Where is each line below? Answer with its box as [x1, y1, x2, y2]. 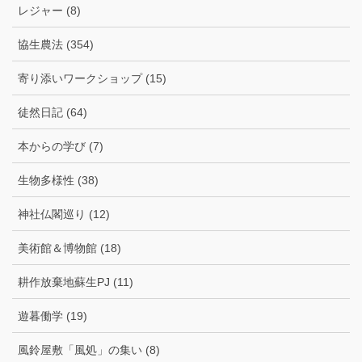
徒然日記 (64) [18, 106, 87, 120]
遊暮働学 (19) [18, 309, 87, 323]
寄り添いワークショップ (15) [18, 72, 166, 86]
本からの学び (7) [18, 140, 103, 154]
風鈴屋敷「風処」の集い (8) [18, 343, 160, 357]
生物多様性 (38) [18, 174, 99, 187]
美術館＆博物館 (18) [18, 242, 121, 255]
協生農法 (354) [18, 38, 94, 52]
